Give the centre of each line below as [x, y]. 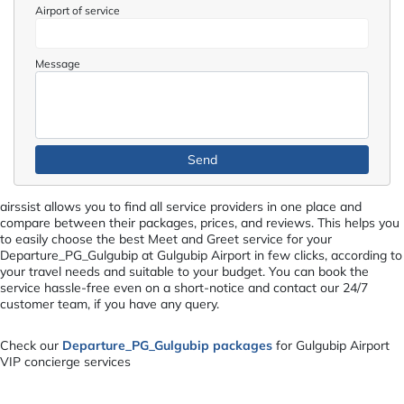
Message [58, 63]
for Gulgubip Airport [331, 345]
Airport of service [78, 10]
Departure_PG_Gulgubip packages [167, 345]
